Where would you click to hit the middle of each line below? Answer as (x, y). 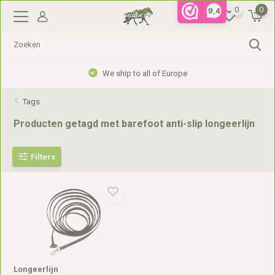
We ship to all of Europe (144, 73)
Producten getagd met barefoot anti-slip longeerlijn (134, 124)
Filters (43, 157)
